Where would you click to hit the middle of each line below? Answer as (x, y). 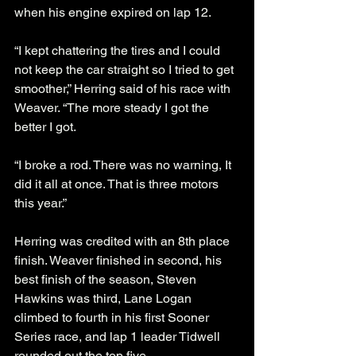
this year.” (41, 203)
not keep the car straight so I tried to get (126, 69)
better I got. (46, 126)
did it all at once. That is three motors (118, 184)
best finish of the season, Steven (107, 279)
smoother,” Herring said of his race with (124, 88)
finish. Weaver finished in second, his (120, 260)
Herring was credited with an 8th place (124, 241)
